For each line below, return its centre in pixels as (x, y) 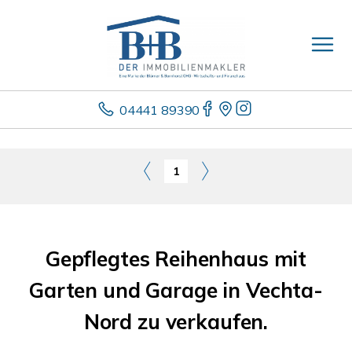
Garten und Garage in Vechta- (176, 290)
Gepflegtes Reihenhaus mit (176, 259)
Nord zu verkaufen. (176, 322)
